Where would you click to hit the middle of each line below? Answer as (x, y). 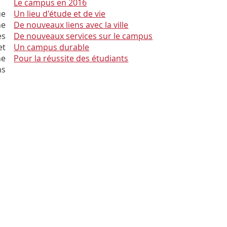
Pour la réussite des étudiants (71, 59)
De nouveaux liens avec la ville (71, 25)
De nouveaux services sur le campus (83, 36)
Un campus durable (52, 47)
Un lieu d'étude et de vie (60, 14)
